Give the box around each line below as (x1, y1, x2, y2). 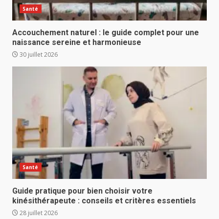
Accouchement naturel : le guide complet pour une (12, 27, 199, 37)
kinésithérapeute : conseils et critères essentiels (12, 196, 196, 205)
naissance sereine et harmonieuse (12, 37, 141, 47)
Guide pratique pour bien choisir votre (12, 186, 153, 196)
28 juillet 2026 (18, 208, 58, 217)
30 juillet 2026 (18, 50, 58, 59)
